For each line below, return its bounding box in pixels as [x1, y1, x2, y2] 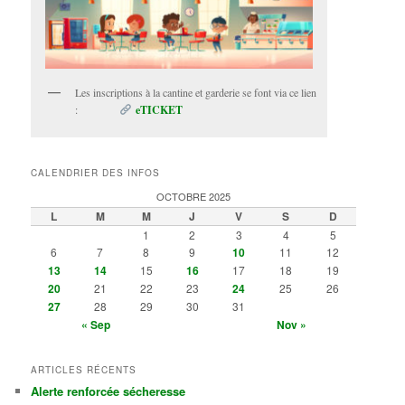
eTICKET [135, 101, 183, 118]
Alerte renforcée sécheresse [31, 381, 186, 400]
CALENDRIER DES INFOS [31, 166, 161, 180]
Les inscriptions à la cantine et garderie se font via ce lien [75, 84, 317, 99]
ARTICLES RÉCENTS [31, 363, 137, 376]
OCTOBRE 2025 [156, 189, 231, 204]
